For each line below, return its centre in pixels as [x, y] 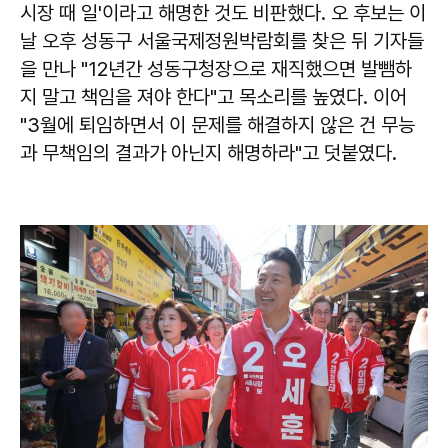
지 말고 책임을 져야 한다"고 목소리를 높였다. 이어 [213, 96]
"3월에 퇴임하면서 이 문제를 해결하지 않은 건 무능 [217, 124]
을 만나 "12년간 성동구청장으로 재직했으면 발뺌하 [216, 68]
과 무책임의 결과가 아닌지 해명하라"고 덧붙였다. [208, 152]
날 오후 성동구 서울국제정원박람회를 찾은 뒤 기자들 [222, 40]
